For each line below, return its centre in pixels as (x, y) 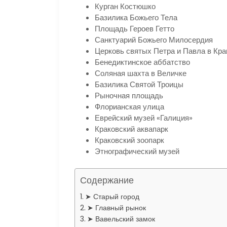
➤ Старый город (112, 197)
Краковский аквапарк (131, 129)
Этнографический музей (137, 151)
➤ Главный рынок (116, 208)
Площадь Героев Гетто (135, 28)
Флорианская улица (129, 106)
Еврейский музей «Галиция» (144, 118)
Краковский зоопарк (129, 140)
